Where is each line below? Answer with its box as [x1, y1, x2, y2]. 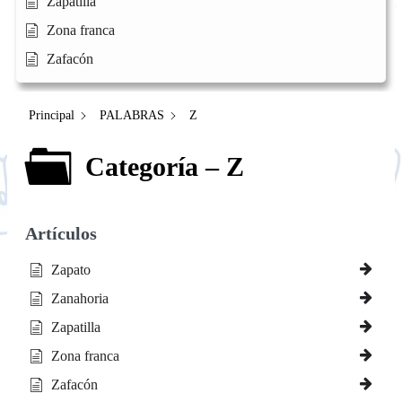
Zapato [51, 261, 91, 277]
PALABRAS [100, 109, 164, 123]
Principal [29, 109, 74, 123]
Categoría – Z [85, 152, 244, 182]
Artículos [25, 223, 97, 243]
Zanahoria [51, 290, 109, 306]
